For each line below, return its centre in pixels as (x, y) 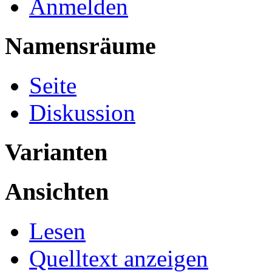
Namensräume (80, 46)
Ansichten (57, 192)
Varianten (56, 152)
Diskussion (82, 112)
